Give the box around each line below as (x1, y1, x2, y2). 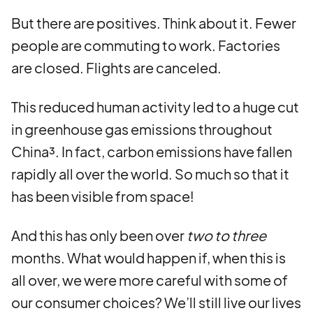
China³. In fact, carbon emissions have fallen (11, 143, 292, 160)
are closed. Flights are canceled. (11, 59, 221, 76)
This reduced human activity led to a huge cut (11, 98, 299, 115)
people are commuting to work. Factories (11, 36, 280, 54)
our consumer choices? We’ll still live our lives (11, 293, 301, 311)
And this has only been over (11, 226, 187, 244)
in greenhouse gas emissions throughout (11, 120, 272, 138)
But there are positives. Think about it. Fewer (11, 14, 296, 31)
